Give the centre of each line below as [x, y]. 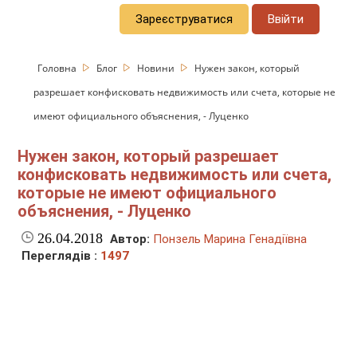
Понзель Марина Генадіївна [230, 239]
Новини [157, 68]
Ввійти [286, 19]
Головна [59, 68]
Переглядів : [61, 256]
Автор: [130, 239]
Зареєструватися [184, 19]
